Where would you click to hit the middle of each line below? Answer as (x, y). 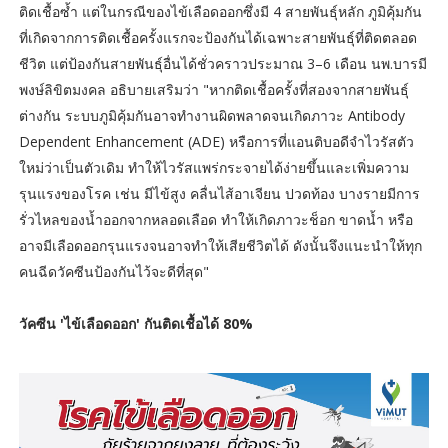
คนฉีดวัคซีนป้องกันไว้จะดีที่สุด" (113, 271)
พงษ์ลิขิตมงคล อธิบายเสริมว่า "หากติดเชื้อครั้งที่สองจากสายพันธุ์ (213, 89)
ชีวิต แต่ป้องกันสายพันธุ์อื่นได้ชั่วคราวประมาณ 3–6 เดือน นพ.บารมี (222, 63)
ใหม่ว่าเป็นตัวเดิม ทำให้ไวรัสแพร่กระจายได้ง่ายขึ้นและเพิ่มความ (213, 167)
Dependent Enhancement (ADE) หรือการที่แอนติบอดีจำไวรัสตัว (216, 141)
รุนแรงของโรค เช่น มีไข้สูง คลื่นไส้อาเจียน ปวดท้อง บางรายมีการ (219, 193)
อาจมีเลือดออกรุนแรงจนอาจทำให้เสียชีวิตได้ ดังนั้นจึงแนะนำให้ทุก (220, 245)
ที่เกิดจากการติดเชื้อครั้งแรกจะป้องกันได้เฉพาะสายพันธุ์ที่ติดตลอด (217, 37)
